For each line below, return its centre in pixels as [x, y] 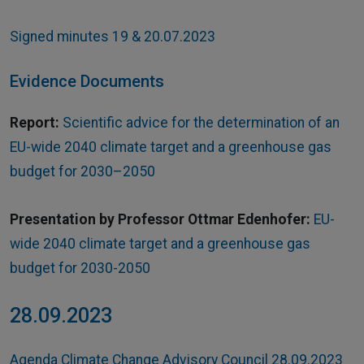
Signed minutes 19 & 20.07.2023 [113, 36]
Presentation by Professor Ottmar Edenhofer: [160, 220]
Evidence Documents [87, 82]
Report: [35, 123]
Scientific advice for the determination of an [201, 123]
